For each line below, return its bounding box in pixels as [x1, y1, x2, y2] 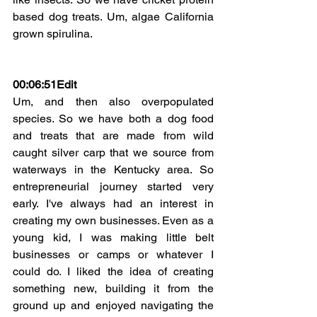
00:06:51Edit [13, 77, 76, 91]
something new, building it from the [13, 281, 214, 295]
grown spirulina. [13, 26, 93, 40]
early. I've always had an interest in [13, 196, 214, 210]
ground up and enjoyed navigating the [13, 298, 214, 312]
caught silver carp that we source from [13, 145, 214, 159]
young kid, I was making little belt [13, 230, 214, 244]
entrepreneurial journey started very [13, 179, 214, 193]
